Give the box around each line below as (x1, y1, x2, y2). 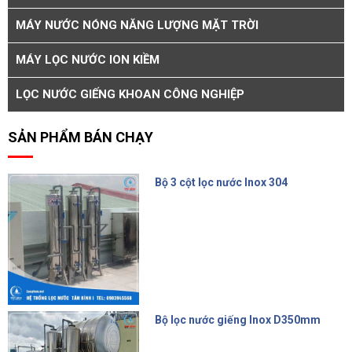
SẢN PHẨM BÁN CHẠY (8, 128, 153, 145)
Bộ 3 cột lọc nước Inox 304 (154, 175, 288, 189)
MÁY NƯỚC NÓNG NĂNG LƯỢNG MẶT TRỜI (16, 17, 258, 32)
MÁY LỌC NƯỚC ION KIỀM (16, 52, 159, 67)
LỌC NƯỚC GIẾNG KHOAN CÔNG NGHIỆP (16, 86, 244, 101)
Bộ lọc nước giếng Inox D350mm (154, 313, 321, 326)
